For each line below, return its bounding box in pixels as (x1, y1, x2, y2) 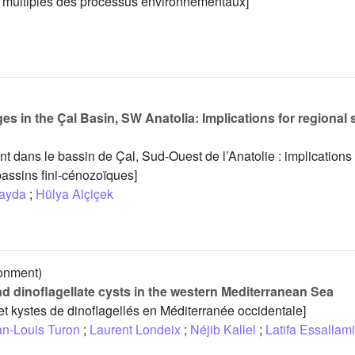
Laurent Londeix (90, 320, 181, 339)
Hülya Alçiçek (36, 185, 113, 204)
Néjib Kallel (190, 320, 256, 339)
